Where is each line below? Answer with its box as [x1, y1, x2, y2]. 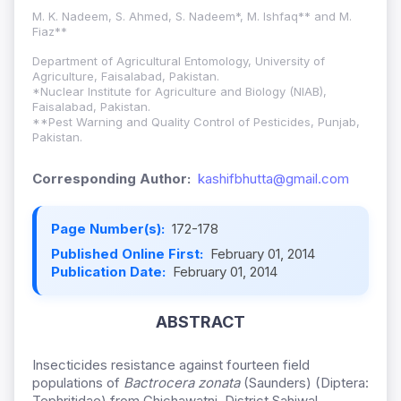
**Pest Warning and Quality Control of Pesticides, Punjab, [32, 115, 360, 130]
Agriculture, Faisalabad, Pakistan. [32, 69, 219, 84]
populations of [32, 374, 124, 392]
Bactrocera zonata [124, 374, 240, 392]
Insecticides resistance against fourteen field [32, 356, 310, 374]
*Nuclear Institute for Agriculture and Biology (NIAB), [32, 84, 327, 99]
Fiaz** [32, 24, 67, 39]
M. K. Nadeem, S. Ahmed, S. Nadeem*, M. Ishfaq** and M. [32, 9, 352, 24]
